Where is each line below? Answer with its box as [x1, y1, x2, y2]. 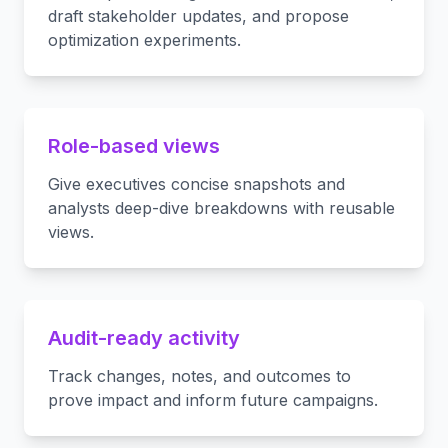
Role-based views [48, 134, 220, 158]
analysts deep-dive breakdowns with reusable [48, 198, 395, 218]
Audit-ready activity [48, 326, 240, 350]
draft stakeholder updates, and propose [48, 6, 349, 26]
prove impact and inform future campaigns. [48, 390, 378, 410]
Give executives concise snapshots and [48, 174, 345, 194]
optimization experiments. [48, 30, 241, 50]
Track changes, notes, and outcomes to [48, 366, 351, 386]
